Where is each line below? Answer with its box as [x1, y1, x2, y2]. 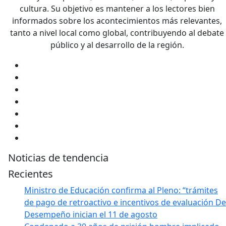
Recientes [8, 166, 53, 181]
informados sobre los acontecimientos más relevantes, [12, 15, 222, 26]
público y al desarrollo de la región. [50, 39, 184, 50]
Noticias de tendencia [8, 150, 108, 164]
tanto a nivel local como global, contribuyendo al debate [10, 27, 224, 38]
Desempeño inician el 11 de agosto [24, 208, 157, 220]
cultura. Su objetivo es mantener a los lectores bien [19, 3, 215, 14]
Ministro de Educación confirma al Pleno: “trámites [24, 184, 218, 196]
